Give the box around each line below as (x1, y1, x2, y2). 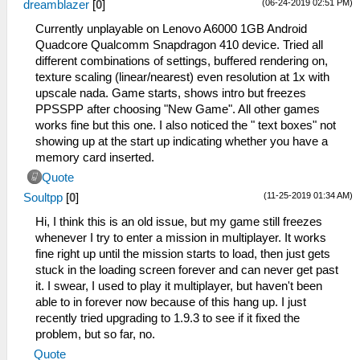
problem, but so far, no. (35, 328, 155, 342)
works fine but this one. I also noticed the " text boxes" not (35, 119, 336, 133)
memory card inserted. (35, 151, 154, 165)
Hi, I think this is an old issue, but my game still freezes (35, 215, 322, 229)
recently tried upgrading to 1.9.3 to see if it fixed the (35, 312, 300, 325)
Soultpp (23, 191, 63, 205)
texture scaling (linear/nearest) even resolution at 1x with (35, 71, 329, 84)
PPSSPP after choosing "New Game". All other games (35, 103, 320, 117)
